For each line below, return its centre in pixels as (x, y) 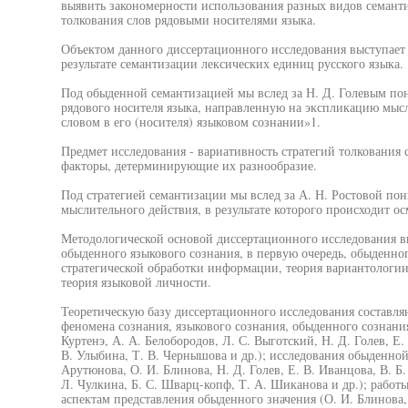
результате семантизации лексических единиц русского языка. (232, 63)
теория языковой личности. (136, 282)
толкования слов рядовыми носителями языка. (188, 20)
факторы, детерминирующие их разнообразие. (189, 165)
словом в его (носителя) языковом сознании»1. (190, 122)
